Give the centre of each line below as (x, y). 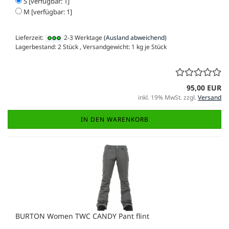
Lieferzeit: (30, 38)
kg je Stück (151, 47)
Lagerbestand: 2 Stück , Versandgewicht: (73, 47)
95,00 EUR (204, 87)
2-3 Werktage (82, 38)
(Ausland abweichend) (135, 38)
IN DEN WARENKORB (114, 119)
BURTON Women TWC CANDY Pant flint (82, 216)
